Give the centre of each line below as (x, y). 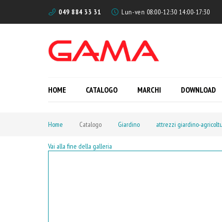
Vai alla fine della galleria (80, 146)
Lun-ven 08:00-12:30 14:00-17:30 (166, 12)
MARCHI (149, 90)
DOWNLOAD (198, 90)
